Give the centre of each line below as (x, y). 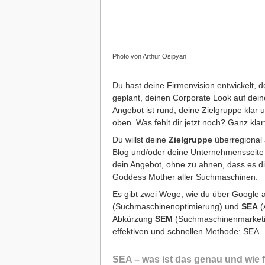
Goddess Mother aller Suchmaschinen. (185, 177)
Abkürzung (132, 219)
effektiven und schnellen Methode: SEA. (187, 231)
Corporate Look (203, 98)
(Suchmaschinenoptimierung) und (177, 206)
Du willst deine (139, 140)
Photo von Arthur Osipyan (149, 56)
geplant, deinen (142, 98)
